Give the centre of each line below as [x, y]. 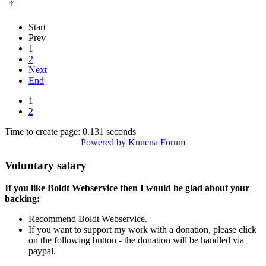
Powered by [103, 142]
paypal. [42, 251]
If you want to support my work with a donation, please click [142, 230]
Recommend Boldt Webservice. [88, 219]
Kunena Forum [157, 142]
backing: [22, 199]
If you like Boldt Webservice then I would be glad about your [127, 188]
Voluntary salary [46, 165]
